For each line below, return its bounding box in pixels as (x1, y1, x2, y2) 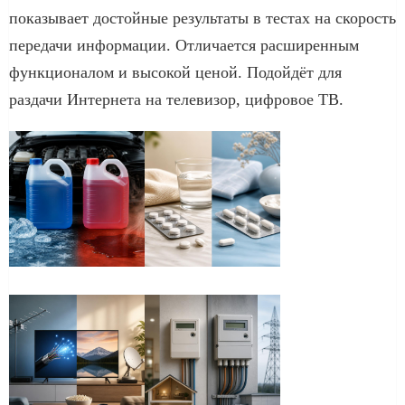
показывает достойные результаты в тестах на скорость (9, 8, 396, 27)
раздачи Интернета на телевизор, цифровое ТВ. (9, 89, 344, 108)
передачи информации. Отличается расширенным (9, 35, 359, 54)
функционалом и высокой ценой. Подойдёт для (9, 62, 342, 81)
